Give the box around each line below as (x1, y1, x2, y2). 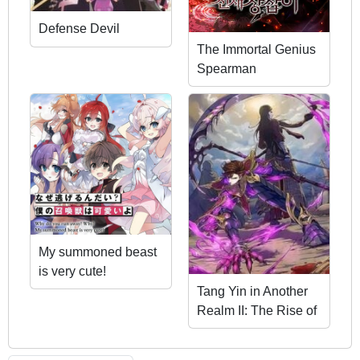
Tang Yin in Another (197, 284, 308, 299)
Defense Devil (39, 22, 120, 35)
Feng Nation (197, 323, 268, 337)
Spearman (197, 62, 256, 76)
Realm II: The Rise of (197, 304, 317, 318)
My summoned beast (39, 245, 157, 260)
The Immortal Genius (197, 43, 316, 57)
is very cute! (39, 264, 106, 279)
